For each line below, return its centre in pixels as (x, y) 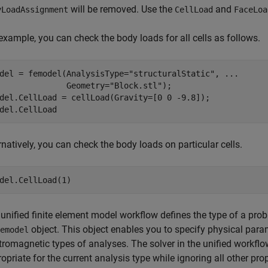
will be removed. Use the (121, 9)
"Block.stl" (136, 86)
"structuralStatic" (172, 74)
